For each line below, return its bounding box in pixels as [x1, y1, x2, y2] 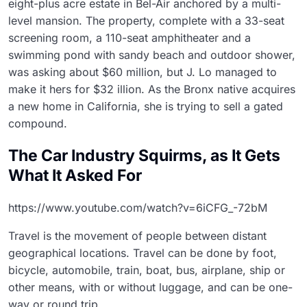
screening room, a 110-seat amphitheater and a [8, 30, 251, 45]
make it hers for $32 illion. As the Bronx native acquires [8, 82, 295, 96]
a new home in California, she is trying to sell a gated [8, 99, 283, 113]
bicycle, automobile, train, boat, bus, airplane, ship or [8, 262, 285, 277]
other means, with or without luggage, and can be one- [8, 280, 293, 294]
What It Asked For [8, 165, 142, 185]
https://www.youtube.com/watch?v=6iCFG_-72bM [8, 200, 267, 214]
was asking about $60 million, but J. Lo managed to [8, 64, 277, 79]
